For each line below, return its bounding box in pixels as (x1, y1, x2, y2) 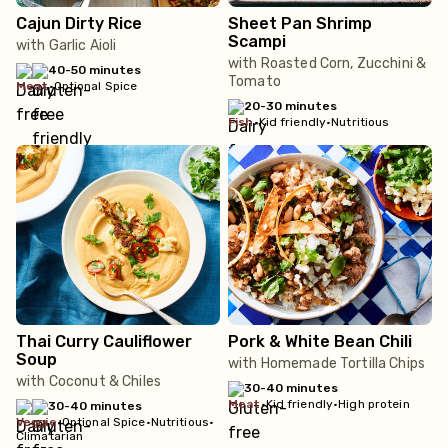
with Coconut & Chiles (16, 373, 161, 390)
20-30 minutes (244, 99, 337, 113)
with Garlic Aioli (16, 37, 117, 54)
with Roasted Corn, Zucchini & (228, 55, 427, 72)
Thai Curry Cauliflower (16, 332, 192, 351)
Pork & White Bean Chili (228, 332, 412, 351)
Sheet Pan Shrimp (228, 14, 372, 33)
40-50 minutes (48, 63, 141, 77)
